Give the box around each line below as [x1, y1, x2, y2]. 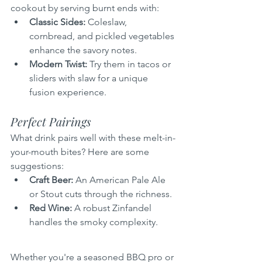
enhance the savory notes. [29, 44, 137, 56]
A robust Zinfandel [72, 202, 154, 213]
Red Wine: [29, 202, 72, 213]
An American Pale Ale [73, 174, 168, 185]
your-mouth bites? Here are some [11, 146, 151, 157]
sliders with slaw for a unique [29, 72, 150, 84]
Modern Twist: [29, 58, 87, 70]
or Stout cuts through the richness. [29, 188, 172, 199]
